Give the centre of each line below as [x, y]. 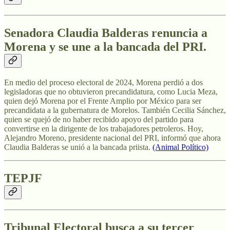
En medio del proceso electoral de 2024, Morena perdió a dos [103, 82]
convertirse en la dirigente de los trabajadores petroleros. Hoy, [104, 128]
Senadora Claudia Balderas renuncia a [106, 33]
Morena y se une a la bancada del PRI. [105, 47]
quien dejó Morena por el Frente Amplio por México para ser [103, 101]
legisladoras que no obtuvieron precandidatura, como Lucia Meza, [111, 91]
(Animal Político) [180, 147]
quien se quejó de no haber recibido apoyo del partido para [99, 119]
